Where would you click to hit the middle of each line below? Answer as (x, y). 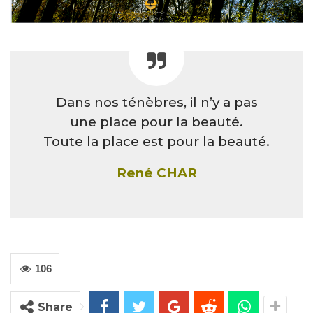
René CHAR (156, 173)
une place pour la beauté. (156, 122)
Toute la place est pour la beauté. (156, 141)
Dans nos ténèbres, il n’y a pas (156, 102)
